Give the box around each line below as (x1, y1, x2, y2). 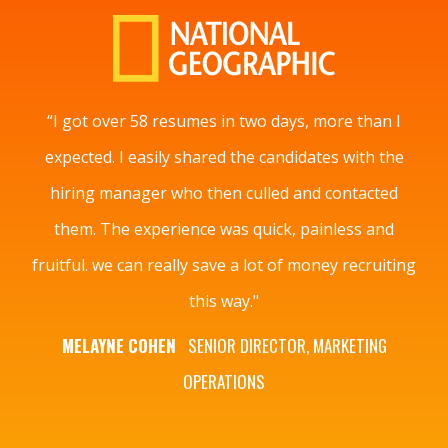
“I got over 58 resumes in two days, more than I (47, 110, 401, 133)
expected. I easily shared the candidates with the (44, 146, 404, 169)
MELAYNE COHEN (61, 333, 184, 359)
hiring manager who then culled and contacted (50, 182, 398, 205)
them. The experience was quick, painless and (54, 218, 394, 241)
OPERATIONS (183, 369, 265, 395)
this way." (189, 290, 259, 313)
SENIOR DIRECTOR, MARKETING (183, 333, 387, 359)
